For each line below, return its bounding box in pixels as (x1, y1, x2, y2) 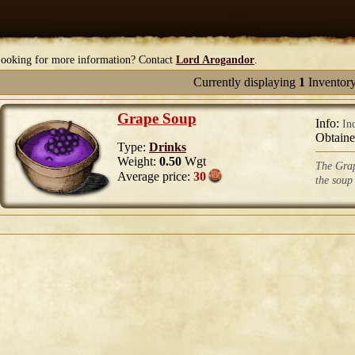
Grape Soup (117, 110, 197, 127)
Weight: (117, 155, 159, 168)
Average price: (117, 170, 193, 183)
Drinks (149, 140, 186, 154)
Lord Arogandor (176, 54, 254, 66)
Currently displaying (193, 75, 299, 89)
